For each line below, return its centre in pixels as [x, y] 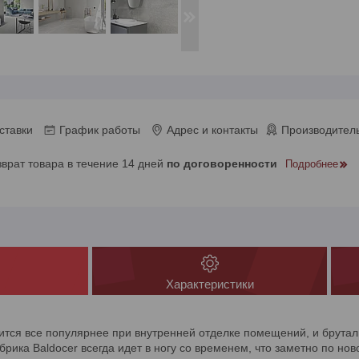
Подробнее [312, 163]
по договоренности [222, 163]
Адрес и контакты [212, 129]
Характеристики [210, 284]
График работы [100, 129]
